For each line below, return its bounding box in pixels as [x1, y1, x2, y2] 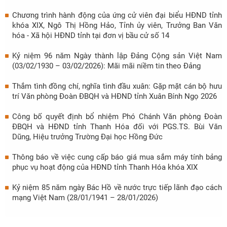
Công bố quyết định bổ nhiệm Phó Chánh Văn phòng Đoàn [12, 112, 222, 122]
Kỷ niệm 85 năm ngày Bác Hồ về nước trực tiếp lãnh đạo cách [12, 183, 222, 193]
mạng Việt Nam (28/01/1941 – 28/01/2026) [12, 193, 158, 203]
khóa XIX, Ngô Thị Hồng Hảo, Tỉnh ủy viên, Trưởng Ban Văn [12, 21, 222, 30]
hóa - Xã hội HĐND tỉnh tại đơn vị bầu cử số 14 [12, 31, 169, 41]
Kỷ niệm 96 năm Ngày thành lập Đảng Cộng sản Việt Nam [12, 51, 222, 61]
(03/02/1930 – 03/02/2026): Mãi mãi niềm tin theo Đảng [12, 61, 201, 71]
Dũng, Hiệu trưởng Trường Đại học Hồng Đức [12, 132, 163, 142]
